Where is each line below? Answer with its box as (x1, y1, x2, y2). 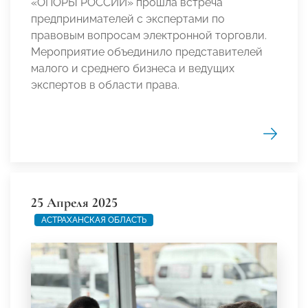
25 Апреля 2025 (31, 194, 118, 211)
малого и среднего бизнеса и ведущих (31, 61, 234, 75)
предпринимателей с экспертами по (31, 12, 225, 25)
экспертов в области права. (31, 78, 179, 91)
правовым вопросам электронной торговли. (31, 28, 267, 42)
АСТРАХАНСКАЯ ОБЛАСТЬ (41, 214, 146, 225)
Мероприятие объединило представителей (31, 45, 263, 58)
